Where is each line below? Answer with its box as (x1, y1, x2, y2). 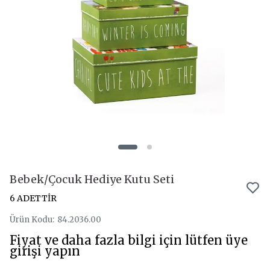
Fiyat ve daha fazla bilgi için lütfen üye (10, 233, 248, 248)
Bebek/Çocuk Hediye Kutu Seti (10, 172, 174, 186)
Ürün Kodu (10, 215, 52, 225)
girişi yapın (10, 243, 80, 259)
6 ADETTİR (10, 193, 57, 204)
